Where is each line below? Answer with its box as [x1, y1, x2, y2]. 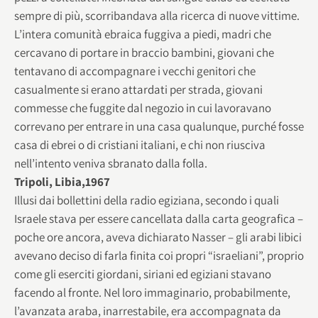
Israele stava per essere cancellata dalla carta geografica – [14, 210, 303, 226]
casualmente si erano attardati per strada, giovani [14, 81, 263, 97]
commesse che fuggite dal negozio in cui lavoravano [14, 99, 271, 116]
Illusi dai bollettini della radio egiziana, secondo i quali [14, 192, 279, 208]
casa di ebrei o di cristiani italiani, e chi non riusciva [14, 136, 265, 153]
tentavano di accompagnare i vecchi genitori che [14, 62, 256, 79]
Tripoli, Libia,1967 [14, 173, 110, 190]
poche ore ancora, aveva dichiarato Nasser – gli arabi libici [14, 229, 302, 245]
